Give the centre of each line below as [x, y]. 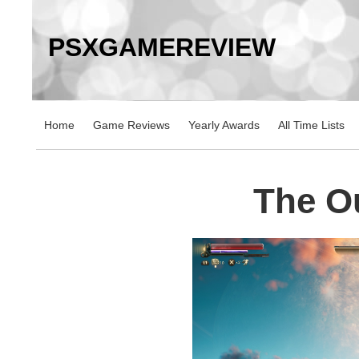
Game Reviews [131, 125]
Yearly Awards [224, 125]
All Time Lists [311, 125]
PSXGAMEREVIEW [162, 48]
